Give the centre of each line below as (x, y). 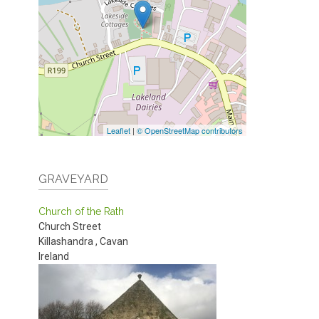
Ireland (54, 256)
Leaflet (119, 130)
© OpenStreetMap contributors (190, 130)
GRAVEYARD (73, 179)
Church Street (70, 226)
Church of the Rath (81, 211)
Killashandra (67, 241)
